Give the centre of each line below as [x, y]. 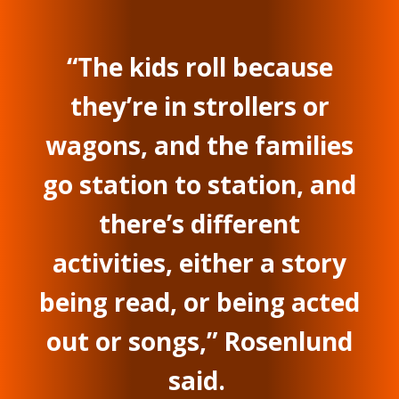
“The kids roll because [199, 67]
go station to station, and [199, 185]
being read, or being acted [199, 302]
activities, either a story [199, 263]
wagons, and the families [199, 146]
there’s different [199, 224]
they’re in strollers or [199, 106]
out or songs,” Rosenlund [199, 342]
